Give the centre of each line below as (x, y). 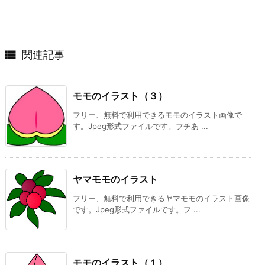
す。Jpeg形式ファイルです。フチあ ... (140, 126)
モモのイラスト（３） (120, 96)
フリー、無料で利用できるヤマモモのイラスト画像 (161, 198)
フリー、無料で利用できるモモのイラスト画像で (157, 115)
